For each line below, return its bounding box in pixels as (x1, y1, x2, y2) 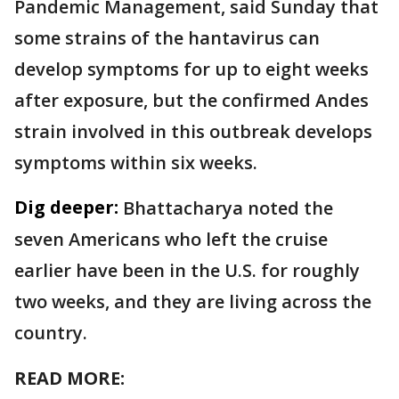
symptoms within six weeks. (14, 150, 262, 175)
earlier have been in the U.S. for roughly (14, 257, 360, 282)
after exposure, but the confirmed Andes (14, 87, 369, 112)
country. (14, 320, 87, 345)
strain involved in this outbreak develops (14, 118, 372, 143)
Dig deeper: (14, 194, 118, 219)
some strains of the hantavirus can (14, 25, 320, 50)
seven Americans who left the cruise (14, 226, 328, 251)
